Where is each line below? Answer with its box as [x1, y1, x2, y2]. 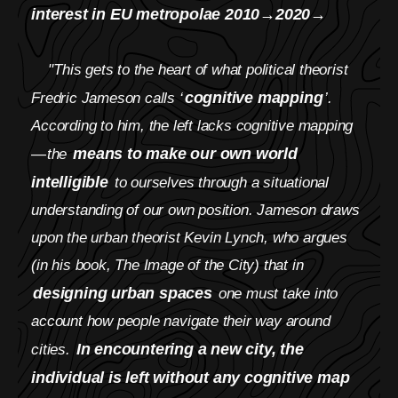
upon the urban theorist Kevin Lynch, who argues [31, 229, 347, 246]
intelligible [31, 172, 108, 191]
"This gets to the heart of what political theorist [31, 61, 348, 78]
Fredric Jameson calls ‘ [31, 90, 183, 107]
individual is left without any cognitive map [31, 368, 350, 386]
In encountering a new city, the [76, 339, 304, 358]
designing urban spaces [33, 283, 212, 302]
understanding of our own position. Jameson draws [31, 202, 360, 219]
